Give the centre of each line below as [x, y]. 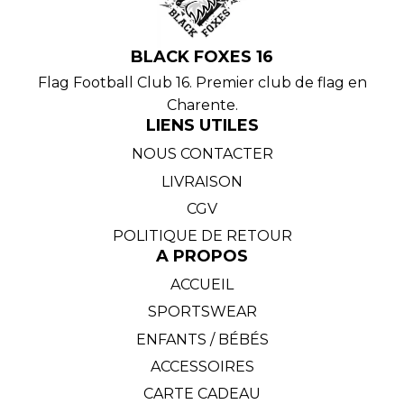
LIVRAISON [202, 181]
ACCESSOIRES [202, 367]
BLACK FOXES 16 [202, 56]
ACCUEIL [202, 285]
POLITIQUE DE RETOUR [202, 236]
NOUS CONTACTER [202, 154]
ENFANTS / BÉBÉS [202, 339]
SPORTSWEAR [202, 312]
